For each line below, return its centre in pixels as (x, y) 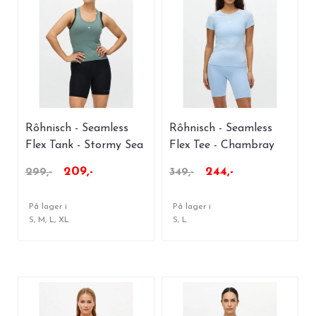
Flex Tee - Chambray (222, 146)
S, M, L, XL (49, 220)
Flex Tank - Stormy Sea (84, 146)
